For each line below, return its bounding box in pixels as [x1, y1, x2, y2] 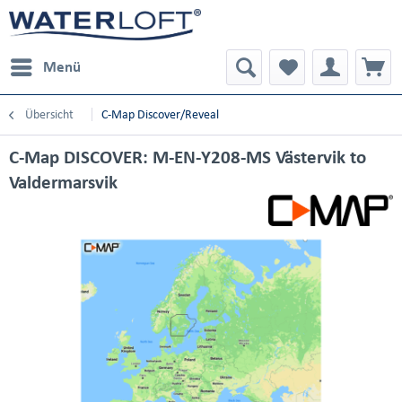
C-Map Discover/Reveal [101, 108, 219, 121]
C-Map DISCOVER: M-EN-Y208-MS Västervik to [9, 147, 366, 167]
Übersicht [25, 108, 74, 121]
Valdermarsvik [9, 172, 118, 192]
